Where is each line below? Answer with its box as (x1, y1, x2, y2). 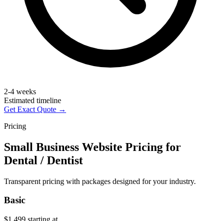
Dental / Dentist (4, 153, 83, 167)
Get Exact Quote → (4, 105, 66, 113)
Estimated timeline (4, 96, 61, 105)
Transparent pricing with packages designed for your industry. (4, 177, 196, 185)
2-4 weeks (4, 87, 36, 96)
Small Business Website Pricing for (4, 140, 181, 153)
